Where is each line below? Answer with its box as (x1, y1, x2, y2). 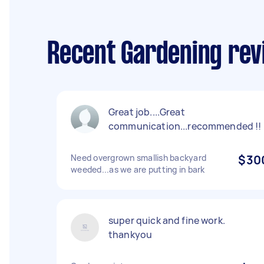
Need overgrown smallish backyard (71, 152, 206, 163)
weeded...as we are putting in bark (71, 164, 205, 175)
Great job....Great (108, 105, 185, 118)
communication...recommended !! (108, 120, 262, 133)
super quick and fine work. (108, 214, 225, 227)
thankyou (108, 228, 153, 241)
